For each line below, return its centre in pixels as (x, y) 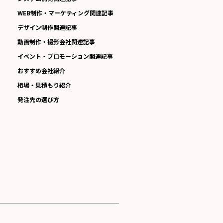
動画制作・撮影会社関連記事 (56, 42)
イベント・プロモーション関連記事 (65, 56)
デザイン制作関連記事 (48, 27)
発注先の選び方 (39, 100)
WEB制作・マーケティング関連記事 (66, 13)
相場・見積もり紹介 (45, 85)
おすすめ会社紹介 (42, 71)
